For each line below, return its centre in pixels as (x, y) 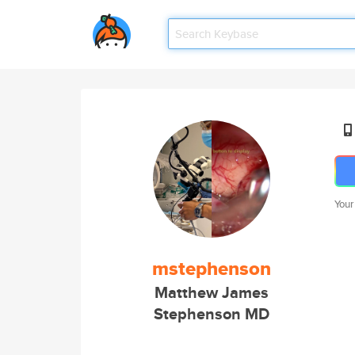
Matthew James (212, 293)
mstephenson (212, 269)
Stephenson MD (212, 314)
